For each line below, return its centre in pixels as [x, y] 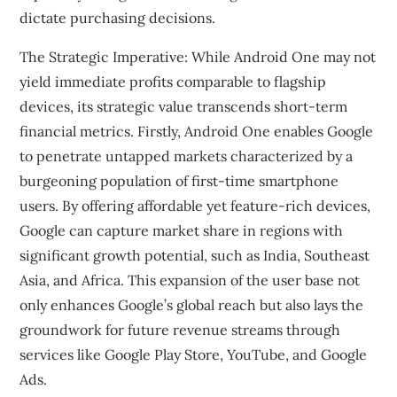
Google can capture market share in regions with [182, 230]
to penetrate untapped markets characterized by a [187, 156]
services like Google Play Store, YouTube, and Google [194, 354]
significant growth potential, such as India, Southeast [195, 255]
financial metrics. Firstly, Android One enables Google [197, 131]
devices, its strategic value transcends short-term [184, 106]
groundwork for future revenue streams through [180, 330]
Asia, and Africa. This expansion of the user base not [190, 280]
